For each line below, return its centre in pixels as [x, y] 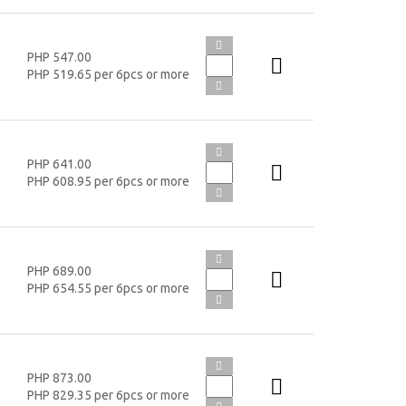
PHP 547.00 [59, 57]
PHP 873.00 [59, 377]
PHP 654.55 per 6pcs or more [108, 288]
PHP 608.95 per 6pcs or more [108, 181]
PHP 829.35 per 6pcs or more [108, 395]
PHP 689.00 [59, 271]
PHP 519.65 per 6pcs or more [108, 74]
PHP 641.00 [59, 164]
